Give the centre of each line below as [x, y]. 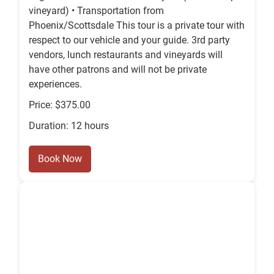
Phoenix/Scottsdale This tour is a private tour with [137, 26]
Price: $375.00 [60, 105]
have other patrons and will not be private [118, 70]
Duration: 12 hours [69, 126]
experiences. [55, 84]
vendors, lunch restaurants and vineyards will [126, 55]
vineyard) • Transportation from [96, 11]
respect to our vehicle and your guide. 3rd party [129, 40]
